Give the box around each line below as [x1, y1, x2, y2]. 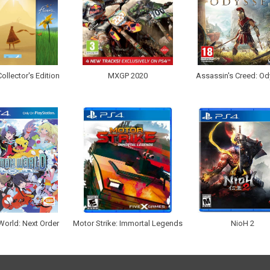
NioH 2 [231, 219, 254, 228]
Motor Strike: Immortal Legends [72, 219, 183, 228]
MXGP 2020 [107, 71, 148, 81]
